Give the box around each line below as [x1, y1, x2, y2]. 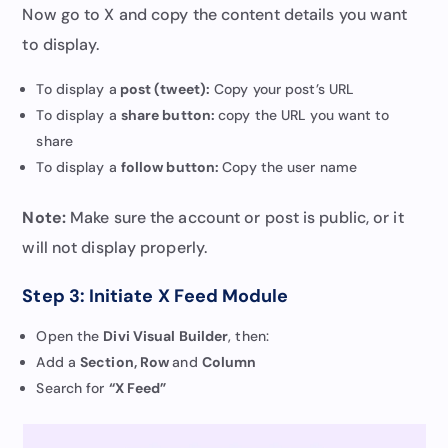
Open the [36, 326, 104, 345]
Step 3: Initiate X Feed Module [22, 283, 289, 308]
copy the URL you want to [218, 105, 390, 124]
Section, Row [80, 352, 173, 371]
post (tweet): [116, 79, 211, 98]
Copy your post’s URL [210, 79, 355, 98]
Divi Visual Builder [103, 326, 229, 345]
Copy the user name [222, 157, 358, 176]
